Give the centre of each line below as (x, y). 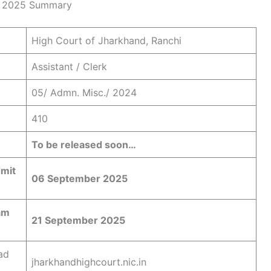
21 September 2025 (78, 220)
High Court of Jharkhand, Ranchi (106, 40)
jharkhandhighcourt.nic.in (89, 262)
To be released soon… (84, 144)
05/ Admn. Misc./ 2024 (84, 92)
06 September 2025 (80, 178)
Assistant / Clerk (69, 66)
